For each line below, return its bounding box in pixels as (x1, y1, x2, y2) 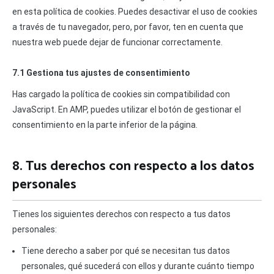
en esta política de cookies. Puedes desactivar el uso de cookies (12, 7, 257, 17)
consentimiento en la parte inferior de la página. (12, 120, 198, 130)
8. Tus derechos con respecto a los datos (12, 155, 254, 178)
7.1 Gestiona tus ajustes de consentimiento (12, 68, 190, 78)
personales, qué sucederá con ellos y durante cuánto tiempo (21, 261, 254, 272)
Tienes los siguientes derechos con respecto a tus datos (12, 209, 231, 220)
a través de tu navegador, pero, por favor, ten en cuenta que (12, 22, 243, 32)
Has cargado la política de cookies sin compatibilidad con (12, 89, 230, 100)
